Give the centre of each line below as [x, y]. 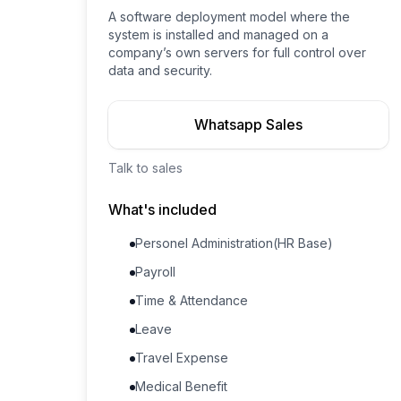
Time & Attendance [192, 300]
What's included [162, 209]
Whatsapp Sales [248, 124]
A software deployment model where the [229, 17]
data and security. [160, 70]
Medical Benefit [181, 386]
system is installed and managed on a [218, 34]
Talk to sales [145, 168]
